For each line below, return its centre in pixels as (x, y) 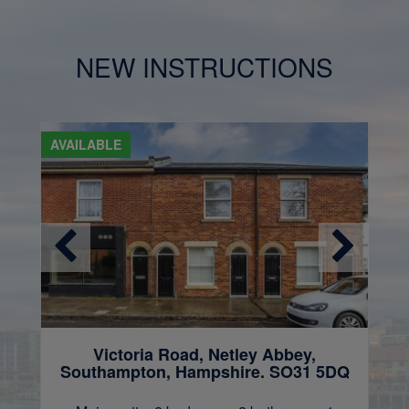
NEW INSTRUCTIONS (204, 67)
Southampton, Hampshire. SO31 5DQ (204, 372)
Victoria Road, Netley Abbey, (204, 355)
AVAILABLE (86, 144)
